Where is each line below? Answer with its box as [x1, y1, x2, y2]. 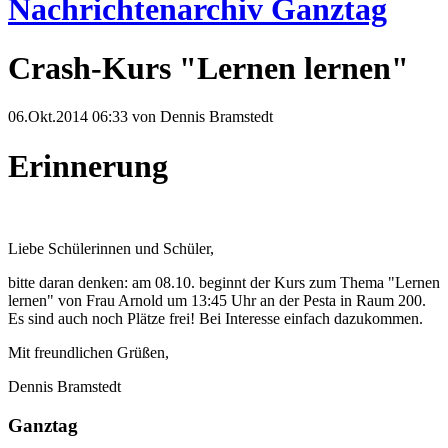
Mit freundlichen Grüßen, [8, 344, 169, 362]
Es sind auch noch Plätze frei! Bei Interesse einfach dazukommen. [8, 310, 423, 328]
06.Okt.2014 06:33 [8, 108, 128, 126]
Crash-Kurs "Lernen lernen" [8, 49, 409, 86]
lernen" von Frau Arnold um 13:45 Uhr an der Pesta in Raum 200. [8, 292, 426, 310]
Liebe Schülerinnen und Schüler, [8, 240, 214, 258]
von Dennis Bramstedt [128, 108, 273, 126]
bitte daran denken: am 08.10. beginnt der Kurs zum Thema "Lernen [8, 274, 440, 292]
